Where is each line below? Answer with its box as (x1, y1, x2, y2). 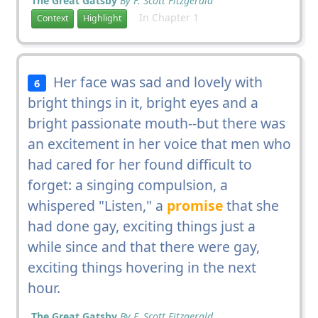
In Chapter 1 (130, 10, 199, 24)
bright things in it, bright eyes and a (27, 92, 258, 112)
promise (166, 195, 223, 215)
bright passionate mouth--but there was (27, 113, 285, 133)
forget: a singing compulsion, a (27, 175, 228, 194)
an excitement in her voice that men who (27, 133, 291, 153)
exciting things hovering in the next (27, 257, 256, 277)
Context (36, 12, 68, 25)
